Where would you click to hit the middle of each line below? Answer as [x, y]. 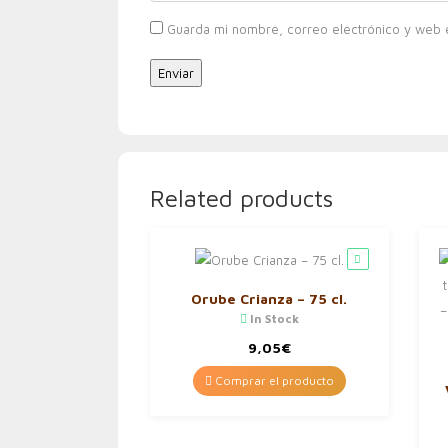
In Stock [272, 318]
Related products [241, 198]
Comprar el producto [272, 380]
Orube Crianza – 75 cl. [269, 298]
